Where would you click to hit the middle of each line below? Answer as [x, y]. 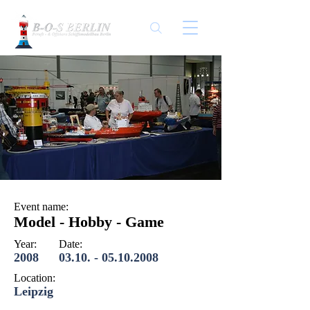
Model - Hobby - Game [89, 222]
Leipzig [34, 291]
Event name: [41, 207]
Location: [35, 278]
